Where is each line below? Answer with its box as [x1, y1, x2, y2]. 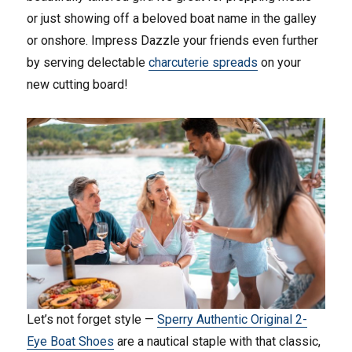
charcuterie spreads [148, 55, 258, 71]
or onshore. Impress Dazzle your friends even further [27, 33, 319, 49]
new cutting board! [27, 77, 129, 93]
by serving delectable [27, 55, 149, 71]
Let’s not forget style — [27, 312, 158, 328]
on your [258, 55, 302, 71]
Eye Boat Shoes [27, 334, 115, 350]
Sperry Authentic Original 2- [157, 312, 308, 328]
